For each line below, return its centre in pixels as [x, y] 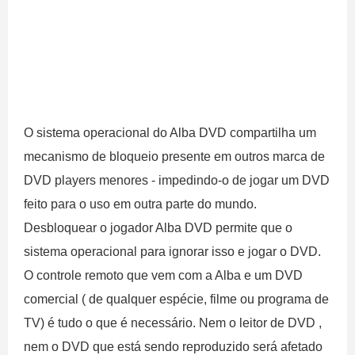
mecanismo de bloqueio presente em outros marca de [174, 157]
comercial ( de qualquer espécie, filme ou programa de [176, 299]
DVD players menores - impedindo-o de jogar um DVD [177, 180]
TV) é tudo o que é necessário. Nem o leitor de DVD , [173, 323]
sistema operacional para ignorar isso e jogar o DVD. [172, 252]
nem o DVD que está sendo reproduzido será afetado [173, 347]
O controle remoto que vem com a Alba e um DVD [163, 275]
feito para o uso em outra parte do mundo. [140, 204]
